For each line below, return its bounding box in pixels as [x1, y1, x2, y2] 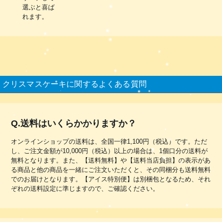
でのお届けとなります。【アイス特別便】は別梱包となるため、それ [11, 175, 211, 183]
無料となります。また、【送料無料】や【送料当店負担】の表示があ [11, 156, 211, 164]
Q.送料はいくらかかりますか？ [11, 118, 137, 128]
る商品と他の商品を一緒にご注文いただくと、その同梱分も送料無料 [11, 166, 211, 173]
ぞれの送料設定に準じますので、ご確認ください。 [11, 184, 160, 192]
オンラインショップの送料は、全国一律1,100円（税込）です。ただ [11, 137, 208, 145]
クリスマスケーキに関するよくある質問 [2, 79, 147, 88]
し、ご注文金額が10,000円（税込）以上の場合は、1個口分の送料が [11, 147, 208, 155]
